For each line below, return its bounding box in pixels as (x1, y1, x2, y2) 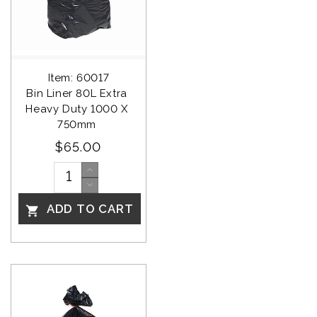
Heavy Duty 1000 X (25, 103, 132, 116)
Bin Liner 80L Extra (26, 87, 131, 100)
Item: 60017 (47, 71, 110, 85)
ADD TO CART (43, 202, 134, 217)
